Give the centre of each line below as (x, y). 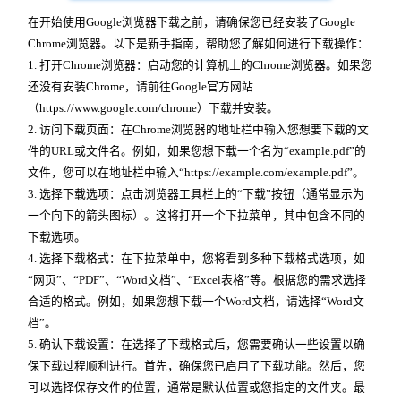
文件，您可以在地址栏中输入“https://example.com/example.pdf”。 (196, 172)
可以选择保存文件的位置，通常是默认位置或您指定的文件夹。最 (196, 387)
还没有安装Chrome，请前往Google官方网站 (141, 86)
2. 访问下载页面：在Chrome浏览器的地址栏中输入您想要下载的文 (198, 129)
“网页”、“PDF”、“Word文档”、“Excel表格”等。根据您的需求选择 (197, 280)
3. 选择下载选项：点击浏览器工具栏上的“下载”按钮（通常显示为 (196, 194)
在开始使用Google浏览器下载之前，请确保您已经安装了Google (192, 22)
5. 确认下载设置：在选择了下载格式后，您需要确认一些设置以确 (196, 344)
